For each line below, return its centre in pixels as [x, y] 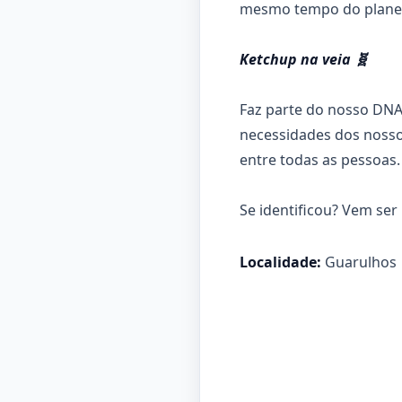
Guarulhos [359, 262]
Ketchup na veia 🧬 [304, 59]
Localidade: [280, 262]
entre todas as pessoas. [320, 160]
